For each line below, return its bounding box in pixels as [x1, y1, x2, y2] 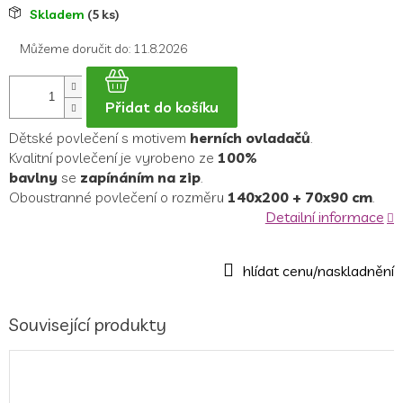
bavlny [9, 167, 58, 186]
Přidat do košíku [105, 97, 219, 116]
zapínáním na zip [80, 167, 201, 186]
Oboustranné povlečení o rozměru [9, 187, 228, 206]
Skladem [30, 5, 87, 22]
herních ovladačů [190, 128, 310, 147]
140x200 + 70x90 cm [228, 187, 372, 206]
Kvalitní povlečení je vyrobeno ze [9, 148, 214, 166]
